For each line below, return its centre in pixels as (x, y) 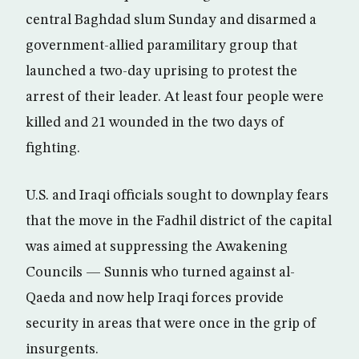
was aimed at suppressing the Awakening (157, 247)
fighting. (53, 148)
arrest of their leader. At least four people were (175, 97)
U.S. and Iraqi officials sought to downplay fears (177, 196)
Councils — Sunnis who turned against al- (160, 272)
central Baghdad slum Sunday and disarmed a (171, 20)
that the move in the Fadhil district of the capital (179, 221)
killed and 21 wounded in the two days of (155, 123)
